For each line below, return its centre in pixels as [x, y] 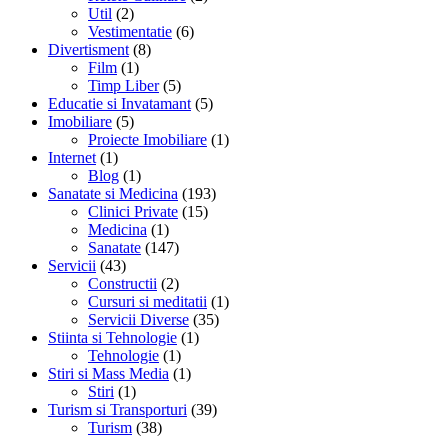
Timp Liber [123, 85]
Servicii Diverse [138, 319]
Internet [72, 157]
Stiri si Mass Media [108, 373]
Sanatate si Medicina [113, 193]
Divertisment [88, 49]
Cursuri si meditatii [147, 301]
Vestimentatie [130, 31]
